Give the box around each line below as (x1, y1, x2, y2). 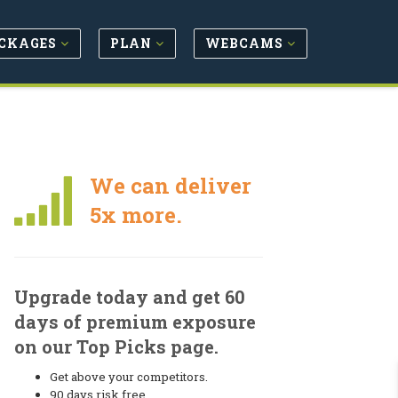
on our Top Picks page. (14, 335, 219, 358)
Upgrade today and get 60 (14, 285, 245, 308)
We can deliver (89, 171, 251, 200)
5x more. (89, 201, 182, 229)
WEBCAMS (205, 34, 287, 52)
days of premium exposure (14, 310, 256, 333)
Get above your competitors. (50, 369, 208, 385)
